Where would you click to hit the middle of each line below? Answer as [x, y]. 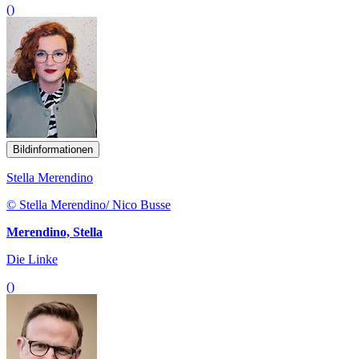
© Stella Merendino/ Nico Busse [89, 204]
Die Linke [32, 259]
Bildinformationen [53, 149]
